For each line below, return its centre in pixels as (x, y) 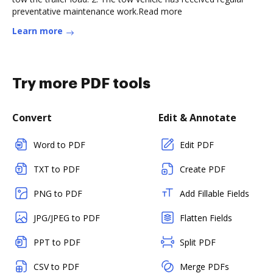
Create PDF (203, 169)
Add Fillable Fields (214, 193)
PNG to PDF (58, 193)
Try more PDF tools (81, 83)
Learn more (37, 31)
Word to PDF (59, 145)
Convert (32, 118)
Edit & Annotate (197, 118)
